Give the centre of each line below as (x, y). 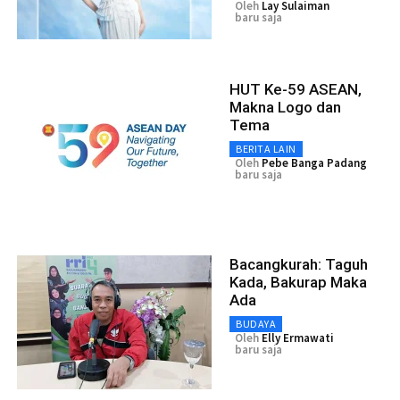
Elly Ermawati (298, 337)
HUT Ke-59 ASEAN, (296, 89)
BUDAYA (256, 323)
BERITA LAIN (266, 148)
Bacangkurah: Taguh (299, 264)
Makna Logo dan (285, 107)
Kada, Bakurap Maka (298, 282)
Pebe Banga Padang (314, 162)
